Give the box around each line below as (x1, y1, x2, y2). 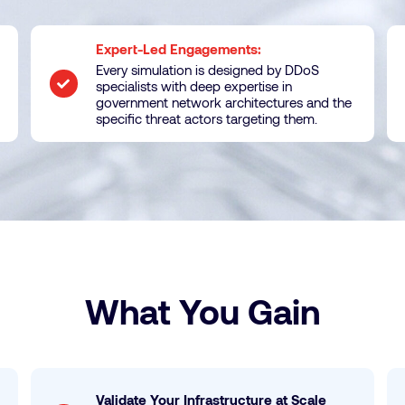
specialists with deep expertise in (95, 78, 292, 94)
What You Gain (85, 290, 320, 332)
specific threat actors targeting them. (95, 110, 317, 127)
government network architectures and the (95, 94, 352, 110)
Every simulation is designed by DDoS (95, 61, 319, 78)
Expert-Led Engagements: (95, 41, 265, 57)
